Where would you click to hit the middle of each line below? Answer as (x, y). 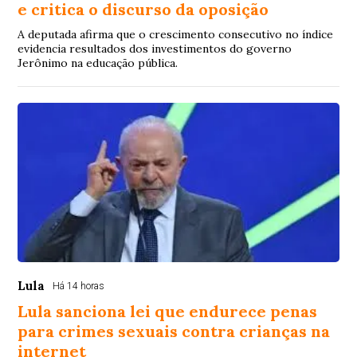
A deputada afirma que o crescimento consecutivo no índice (176, 35)
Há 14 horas (79, 286)
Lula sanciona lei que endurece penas (168, 312)
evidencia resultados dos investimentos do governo (155, 49)
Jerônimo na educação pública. (98, 63)
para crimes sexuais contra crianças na (174, 331)
